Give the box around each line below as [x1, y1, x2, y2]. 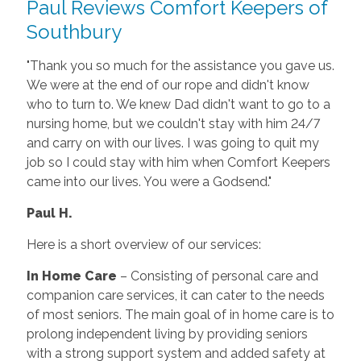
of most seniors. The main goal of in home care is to [26, 306, 334, 322]
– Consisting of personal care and [119, 268, 318, 284]
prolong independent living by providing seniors [26, 326, 308, 342]
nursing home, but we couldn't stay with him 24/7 [26, 115, 320, 131]
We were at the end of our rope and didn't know [26, 77, 309, 93]
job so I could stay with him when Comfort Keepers [26, 154, 330, 170]
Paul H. [26, 205, 73, 221]
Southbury [26, 19, 122, 44]
